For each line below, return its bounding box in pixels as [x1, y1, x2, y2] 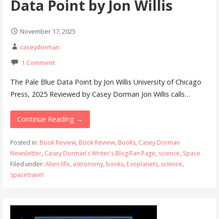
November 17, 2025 [20, 27, 76, 36]
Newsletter [10, 149, 42, 158]
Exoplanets [126, 160, 158, 169]
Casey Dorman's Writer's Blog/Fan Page [44, 149, 155, 158]
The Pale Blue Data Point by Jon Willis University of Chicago [10, 77, 201, 87]
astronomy [72, 160, 103, 169]
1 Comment [21, 58, 55, 67]
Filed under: [10, 160, 45, 169]
